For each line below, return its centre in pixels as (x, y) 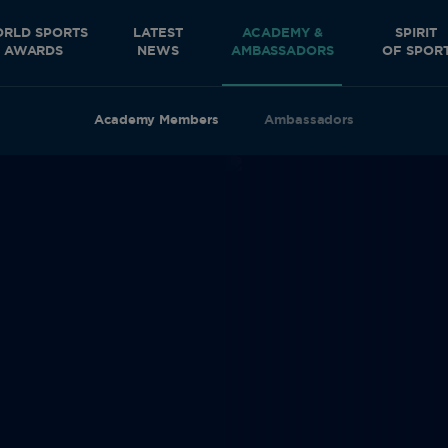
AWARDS (33, 51)
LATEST (158, 33)
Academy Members (156, 120)
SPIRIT (416, 33)
